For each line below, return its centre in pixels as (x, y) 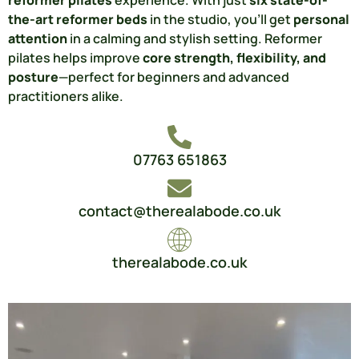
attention (38, 38)
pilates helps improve (75, 57)
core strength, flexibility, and (234, 57)
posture (33, 77)
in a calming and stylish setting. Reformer (195, 38)
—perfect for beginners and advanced (174, 77)
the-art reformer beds (78, 19)
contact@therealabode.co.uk (179, 211)
